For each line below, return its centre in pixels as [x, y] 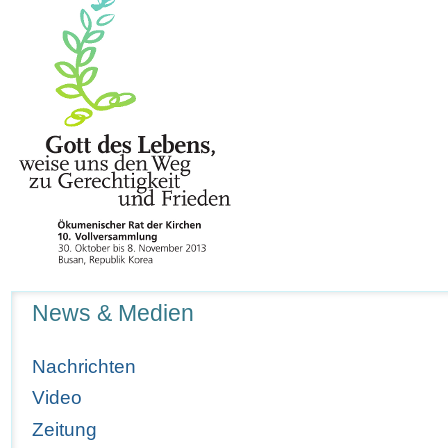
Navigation [45, 300]
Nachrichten [84, 367]
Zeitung [65, 429]
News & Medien [113, 314]
